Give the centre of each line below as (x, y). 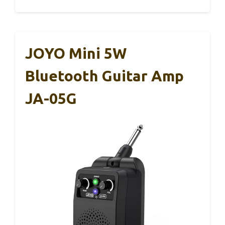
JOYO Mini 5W (76, 53)
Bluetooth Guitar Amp (104, 76)
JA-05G (51, 99)
